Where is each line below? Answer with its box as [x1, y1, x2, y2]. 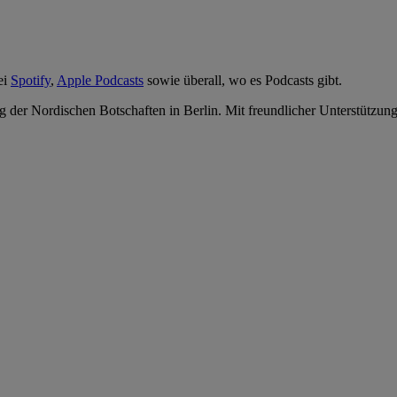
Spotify [11, 72, 51, 88]
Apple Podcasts [57, 72, 144, 88]
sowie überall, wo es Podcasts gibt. [144, 72, 342, 88]
